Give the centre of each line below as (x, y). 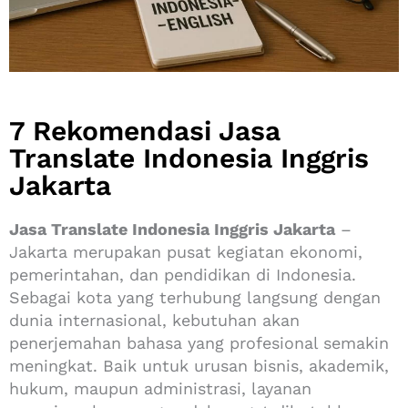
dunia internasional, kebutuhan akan (154, 320)
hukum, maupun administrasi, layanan (160, 388)
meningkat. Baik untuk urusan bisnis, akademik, (199, 365)
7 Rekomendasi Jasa (145, 130)
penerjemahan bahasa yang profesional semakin (199, 342)
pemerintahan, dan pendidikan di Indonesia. (183, 274)
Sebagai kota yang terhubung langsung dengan (195, 297)
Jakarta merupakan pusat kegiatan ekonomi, (186, 251)
